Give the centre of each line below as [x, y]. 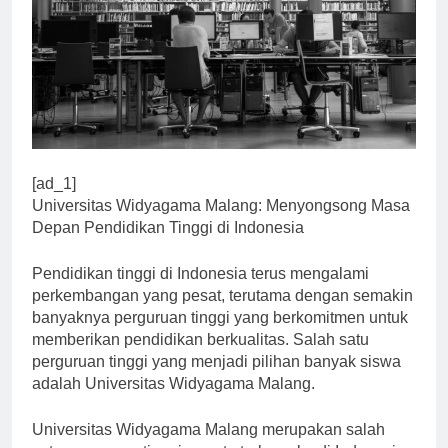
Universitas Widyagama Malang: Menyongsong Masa [221, 223]
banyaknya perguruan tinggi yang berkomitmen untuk [220, 335]
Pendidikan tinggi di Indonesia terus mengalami [200, 291]
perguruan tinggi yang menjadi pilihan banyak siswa [216, 379]
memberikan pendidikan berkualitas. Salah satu [200, 357]
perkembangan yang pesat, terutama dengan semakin [222, 313]
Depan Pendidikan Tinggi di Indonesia [168, 245]
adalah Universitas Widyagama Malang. [173, 401]
